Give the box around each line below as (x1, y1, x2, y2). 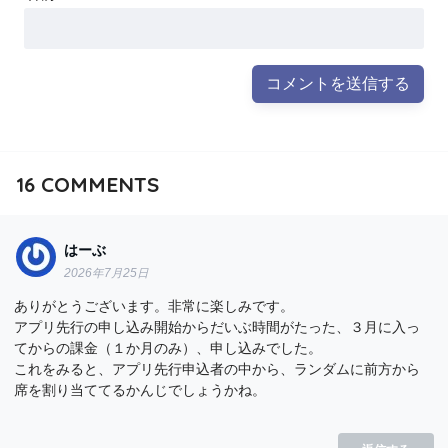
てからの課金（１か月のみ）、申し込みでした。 (14, 340, 323, 357)
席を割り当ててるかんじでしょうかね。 (14, 382, 267, 399)
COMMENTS (34, 170, 159, 197)
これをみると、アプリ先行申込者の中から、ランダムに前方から (14, 361, 421, 378)
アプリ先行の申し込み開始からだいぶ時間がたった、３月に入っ (14, 319, 421, 336)
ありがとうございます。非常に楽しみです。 (14, 298, 295, 315)
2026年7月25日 (64, 266, 150, 279)
